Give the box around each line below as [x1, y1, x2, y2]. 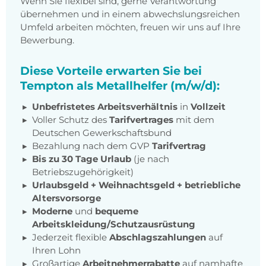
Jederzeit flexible [32, 232, 109, 243]
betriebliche [185, 179, 240, 191]
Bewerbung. [20, 34, 74, 46]
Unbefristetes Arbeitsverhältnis [32, 101, 178, 113]
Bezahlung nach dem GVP [32, 140, 152, 152]
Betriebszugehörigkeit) [32, 166, 134, 178]
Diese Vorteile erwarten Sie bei [20, 64, 202, 78]
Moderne [32, 205, 72, 217]
